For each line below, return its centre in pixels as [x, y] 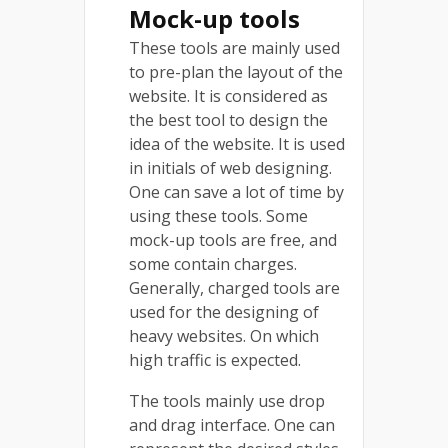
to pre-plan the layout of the [236, 71]
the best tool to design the [228, 119]
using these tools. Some [218, 215]
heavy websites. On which [224, 335]
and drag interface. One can [232, 424]
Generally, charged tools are [234, 287]
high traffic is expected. [219, 359]
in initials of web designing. [230, 167]
